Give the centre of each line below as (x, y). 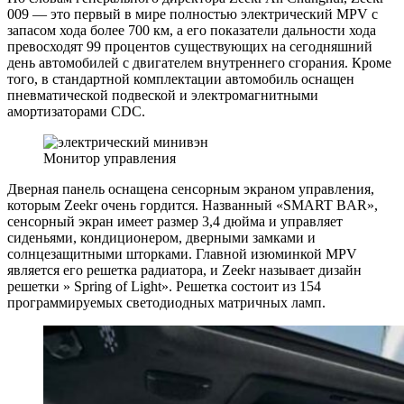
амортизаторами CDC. (76, 112)
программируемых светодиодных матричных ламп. (166, 303)
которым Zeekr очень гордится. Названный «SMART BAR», (193, 206)
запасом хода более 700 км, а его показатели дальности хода (192, 31)
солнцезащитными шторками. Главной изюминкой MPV (182, 254)
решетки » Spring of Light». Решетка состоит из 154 (164, 287)
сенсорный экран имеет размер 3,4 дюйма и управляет (175, 222)
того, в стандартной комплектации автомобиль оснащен (181, 79)
